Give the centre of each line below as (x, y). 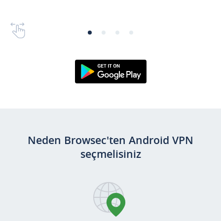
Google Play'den (110, 89)
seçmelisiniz (110, 154)
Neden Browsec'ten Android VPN (110, 140)
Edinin (110, 99)
